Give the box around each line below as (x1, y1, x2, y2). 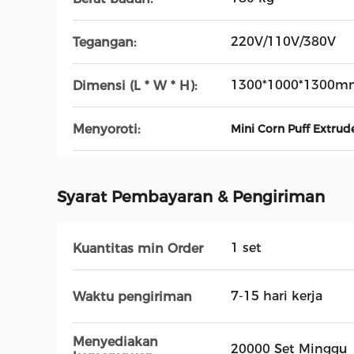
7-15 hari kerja (231, 288, 322, 303)
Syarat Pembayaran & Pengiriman (57, 187, 325, 206)
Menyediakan (73, 334, 158, 349)
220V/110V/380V (231, 34, 336, 49)
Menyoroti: (73, 121, 140, 137)
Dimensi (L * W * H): (73, 77, 197, 93)
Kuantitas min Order (73, 240, 203, 256)
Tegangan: (73, 34, 136, 50)
